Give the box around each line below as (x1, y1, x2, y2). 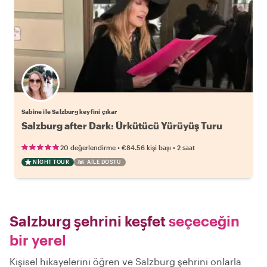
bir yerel (10, 231, 66, 249)
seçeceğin (166, 212, 240, 229)
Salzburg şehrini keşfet (10, 212, 166, 229)
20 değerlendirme (60, 144, 116, 151)
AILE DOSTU (87, 159, 121, 165)
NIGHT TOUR (33, 159, 69, 165)
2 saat (177, 144, 195, 151)
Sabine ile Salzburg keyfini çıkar (21, 108, 117, 115)
